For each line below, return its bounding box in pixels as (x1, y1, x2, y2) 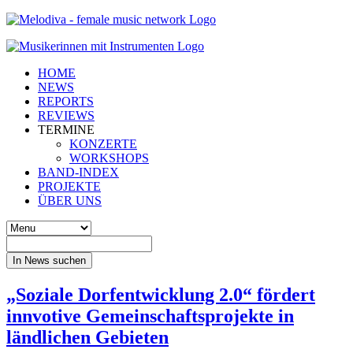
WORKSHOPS (69, 151, 149, 165)
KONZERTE (69, 137, 137, 150)
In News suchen (13, 255, 86, 266)
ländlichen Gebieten (6, 326, 169, 347)
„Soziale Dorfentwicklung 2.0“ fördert (6, 284, 315, 305)
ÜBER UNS (38, 194, 102, 207)
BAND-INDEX (38, 165, 119, 179)
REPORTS (38, 95, 94, 108)
